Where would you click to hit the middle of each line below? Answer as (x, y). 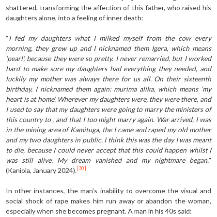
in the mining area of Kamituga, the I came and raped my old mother (108, 129)
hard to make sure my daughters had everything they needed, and (108, 68)
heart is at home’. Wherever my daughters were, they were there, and (108, 99)
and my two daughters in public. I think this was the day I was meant (108, 139)
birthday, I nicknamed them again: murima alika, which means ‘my (108, 89)
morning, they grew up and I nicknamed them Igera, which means (108, 48)
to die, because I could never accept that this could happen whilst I (108, 150)
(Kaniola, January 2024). (41, 170)
